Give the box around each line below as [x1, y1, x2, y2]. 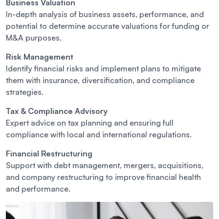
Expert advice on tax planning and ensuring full [6, 118, 174, 128]
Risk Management [6, 52, 73, 62]
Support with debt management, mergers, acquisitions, [6, 160, 203, 171]
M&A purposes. [6, 33, 62, 43]
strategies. [6, 87, 44, 97]
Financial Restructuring [6, 149, 92, 159]
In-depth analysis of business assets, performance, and [6, 9, 204, 20]
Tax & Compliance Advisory [6, 106, 108, 116]
